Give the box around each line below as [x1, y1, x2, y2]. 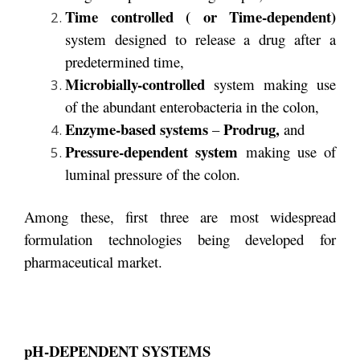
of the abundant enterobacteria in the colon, [65, 96, 319, 117]
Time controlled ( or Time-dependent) [65, 5, 336, 27]
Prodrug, [223, 117, 280, 140]
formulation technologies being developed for [24, 229, 336, 250]
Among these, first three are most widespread [24, 207, 336, 227]
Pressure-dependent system [65, 140, 239, 162]
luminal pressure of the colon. [65, 163, 240, 184]
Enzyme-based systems [65, 117, 208, 140]
